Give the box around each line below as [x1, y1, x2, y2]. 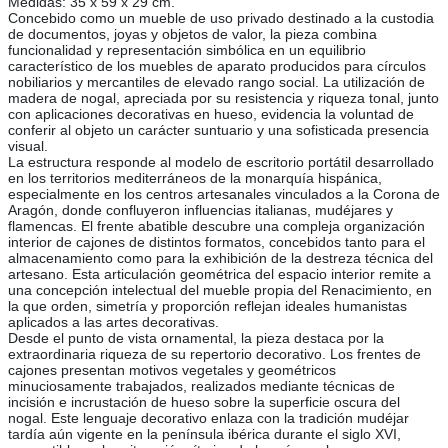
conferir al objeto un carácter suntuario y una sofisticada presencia [8, 122, 429, 139]
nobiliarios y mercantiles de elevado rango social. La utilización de [8, 74, 425, 91]
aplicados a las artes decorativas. [8, 314, 219, 331]
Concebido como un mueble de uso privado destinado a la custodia [8, 10, 434, 27]
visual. [8, 138, 48, 155]
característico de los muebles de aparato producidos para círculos [8, 58, 426, 75]
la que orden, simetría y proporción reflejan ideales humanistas [8, 298, 407, 315]
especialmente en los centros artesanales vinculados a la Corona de [8, 186, 440, 203]
